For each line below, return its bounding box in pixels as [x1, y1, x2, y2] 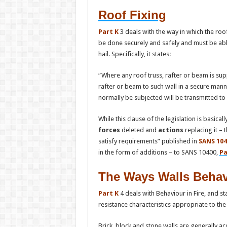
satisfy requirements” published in [98, 137, 199, 145]
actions [158, 126, 183, 134]
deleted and [120, 126, 158, 134]
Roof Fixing [98, 8, 166, 22]
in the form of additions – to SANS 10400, [98, 148, 219, 156]
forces [98, 126, 120, 134]
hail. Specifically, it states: [98, 50, 171, 58]
